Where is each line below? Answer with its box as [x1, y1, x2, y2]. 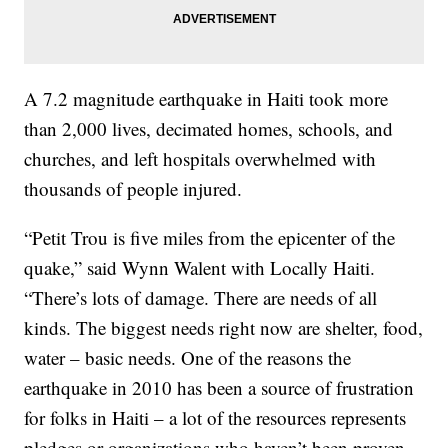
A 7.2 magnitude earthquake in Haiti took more [24, 85, 389, 111]
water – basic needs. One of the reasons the [24, 344, 352, 370]
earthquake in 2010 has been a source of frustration [24, 374, 415, 400]
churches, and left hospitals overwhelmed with [24, 145, 377, 171]
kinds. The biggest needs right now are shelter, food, [24, 314, 424, 340]
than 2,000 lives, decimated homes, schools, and [24, 115, 394, 141]
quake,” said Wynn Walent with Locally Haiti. [24, 254, 376, 280]
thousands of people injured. [24, 175, 243, 201]
